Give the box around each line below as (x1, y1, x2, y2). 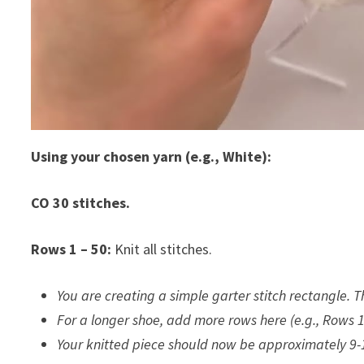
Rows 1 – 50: (31, 239, 112, 258)
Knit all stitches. (111, 239, 213, 258)
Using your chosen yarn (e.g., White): (31, 146, 272, 166)
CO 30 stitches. (31, 193, 131, 212)
